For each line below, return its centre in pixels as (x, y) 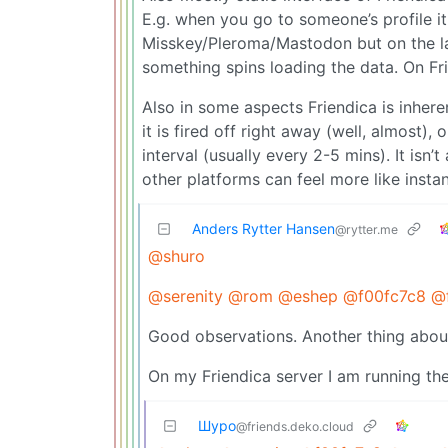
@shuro (176, 255)
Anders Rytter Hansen (263, 228)
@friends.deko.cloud (295, 426)
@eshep (308, 295)
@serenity (185, 295)
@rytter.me (366, 229)
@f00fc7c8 (384, 295)
